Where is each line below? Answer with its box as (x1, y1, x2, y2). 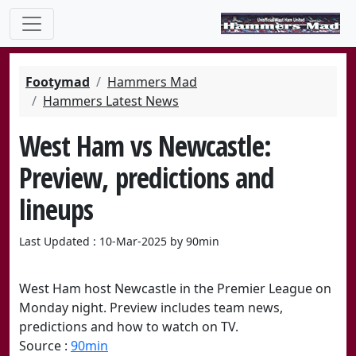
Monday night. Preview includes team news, (19, 299, 283, 316)
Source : (19, 337, 71, 354)
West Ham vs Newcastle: (19, 126, 271, 164)
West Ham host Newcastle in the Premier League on (19, 280, 331, 297)
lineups (19, 190, 93, 228)
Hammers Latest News (43, 92, 179, 110)
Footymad (25, 73, 90, 91)
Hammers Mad (107, 73, 197, 91)
